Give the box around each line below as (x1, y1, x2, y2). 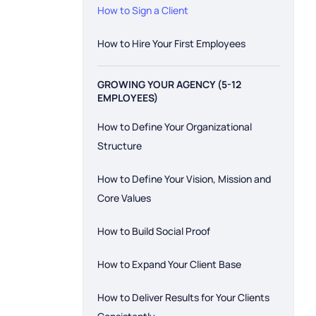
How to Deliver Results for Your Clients (97, 291, 269, 304)
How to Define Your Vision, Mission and (97, 172, 271, 186)
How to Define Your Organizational (97, 120, 252, 133)
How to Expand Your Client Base (97, 257, 241, 271)
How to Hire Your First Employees (97, 37, 245, 50)
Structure (97, 139, 142, 152)
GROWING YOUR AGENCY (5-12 (97, 78, 241, 91)
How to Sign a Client (97, 4, 188, 17)
